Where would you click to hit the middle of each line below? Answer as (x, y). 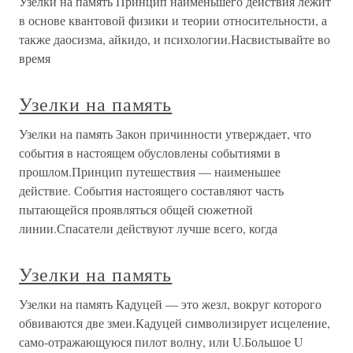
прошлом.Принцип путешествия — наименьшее (150, 171)
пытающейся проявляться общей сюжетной (136, 209)
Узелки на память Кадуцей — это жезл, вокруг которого (170, 304)
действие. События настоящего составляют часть (151, 190)
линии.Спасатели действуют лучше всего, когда (148, 228)
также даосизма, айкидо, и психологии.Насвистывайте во (175, 39)
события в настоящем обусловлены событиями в (150, 152)
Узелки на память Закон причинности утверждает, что (165, 134)
